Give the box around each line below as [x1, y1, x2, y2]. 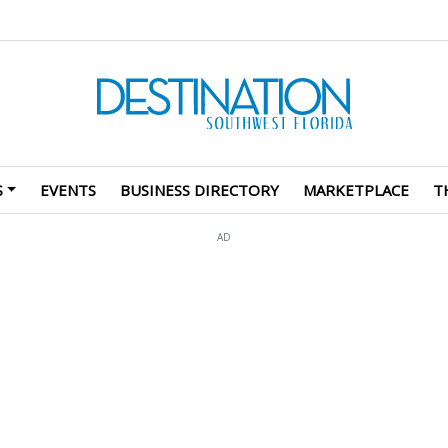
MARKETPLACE [303, 179, 409, 200]
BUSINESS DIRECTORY [120, 179, 279, 200]
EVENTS [40, 179, 96, 200]
